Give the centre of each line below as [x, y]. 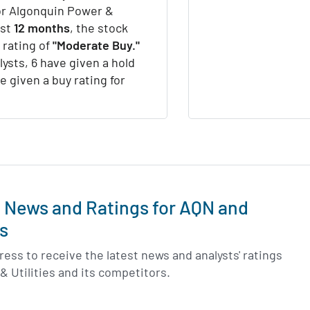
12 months [42, 28]
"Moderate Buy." [96, 45]
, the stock [99, 28]
